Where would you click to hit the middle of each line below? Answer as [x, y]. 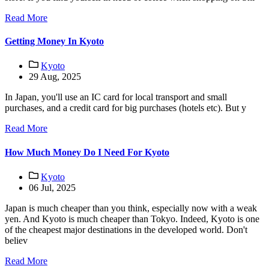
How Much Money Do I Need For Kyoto [87, 152]
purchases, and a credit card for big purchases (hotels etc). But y [125, 108]
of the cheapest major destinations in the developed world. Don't [126, 229]
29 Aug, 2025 [55, 77]
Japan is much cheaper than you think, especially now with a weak [131, 208]
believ [16, 240]
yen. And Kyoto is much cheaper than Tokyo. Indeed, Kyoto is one [132, 219]
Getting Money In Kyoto [54, 41]
